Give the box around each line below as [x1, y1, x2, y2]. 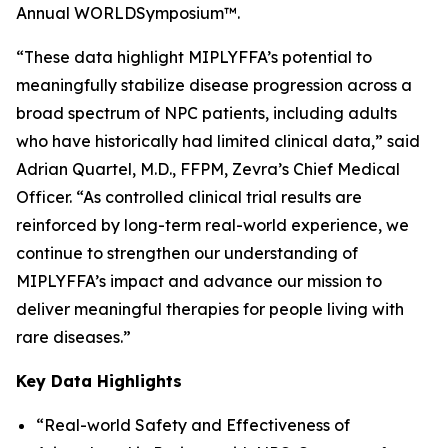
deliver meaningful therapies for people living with [16, 299, 404, 319]
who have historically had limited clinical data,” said [16, 131, 420, 151]
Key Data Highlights [16, 371, 182, 391]
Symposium [136, 3, 224, 23]
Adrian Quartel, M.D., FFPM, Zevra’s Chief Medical [16, 159, 400, 179]
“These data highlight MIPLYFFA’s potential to [16, 47, 372, 67]
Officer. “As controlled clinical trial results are [16, 187, 362, 207]
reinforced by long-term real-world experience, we [16, 215, 409, 235]
